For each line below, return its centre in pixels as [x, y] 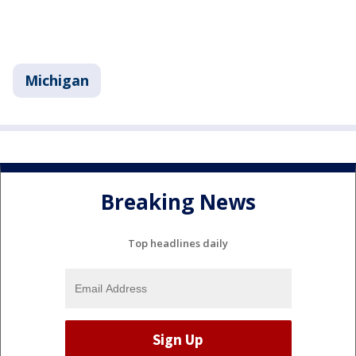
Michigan [57, 80]
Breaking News [178, 202]
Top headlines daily [178, 243]
